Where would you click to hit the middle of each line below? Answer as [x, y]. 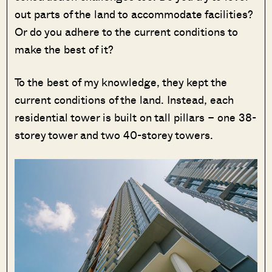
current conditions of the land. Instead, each [124, 100]
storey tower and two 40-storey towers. [116, 135]
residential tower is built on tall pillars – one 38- [136, 117]
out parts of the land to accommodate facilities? [134, 14]
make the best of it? [66, 49]
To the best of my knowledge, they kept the [121, 82]
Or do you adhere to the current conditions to [127, 32]
